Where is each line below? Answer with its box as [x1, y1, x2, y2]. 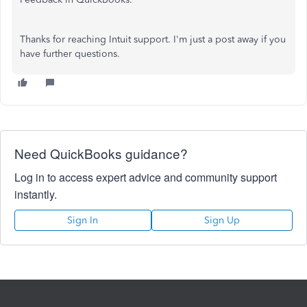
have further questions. [20, 48, 120, 60]
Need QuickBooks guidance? [14, 144, 188, 162]
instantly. [14, 186, 57, 202]
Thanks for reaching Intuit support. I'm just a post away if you [20, 34, 286, 45]
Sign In [67, 214, 99, 226]
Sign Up [204, 214, 240, 226]
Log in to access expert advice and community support [14, 169, 277, 185]
